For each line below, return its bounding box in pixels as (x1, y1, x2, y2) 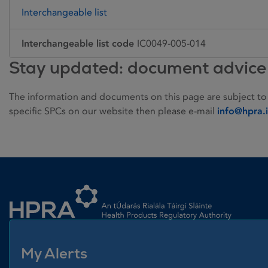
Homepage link (8, 176, 75, 188)
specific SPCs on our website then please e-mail (9, 105, 217, 117)
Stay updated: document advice (9, 57, 266, 79)
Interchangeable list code (22, 38, 134, 50)
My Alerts (21, 244, 87, 263)
